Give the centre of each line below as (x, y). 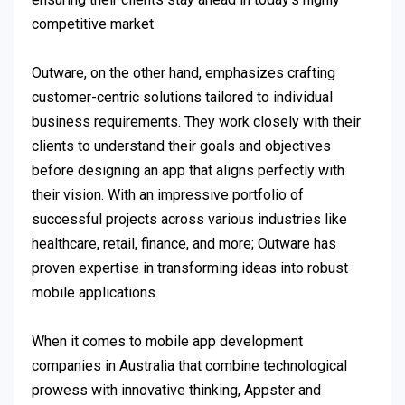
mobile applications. (95, 293)
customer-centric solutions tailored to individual (182, 98)
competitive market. (94, 24)
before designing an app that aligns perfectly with (188, 171)
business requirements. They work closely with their (196, 122)
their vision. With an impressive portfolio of (168, 195)
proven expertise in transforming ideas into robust (190, 268)
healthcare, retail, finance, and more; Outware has (184, 244)
